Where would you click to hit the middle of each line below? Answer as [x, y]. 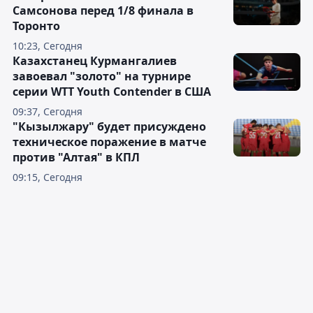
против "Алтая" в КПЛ [76, 157]
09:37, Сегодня [48, 111]
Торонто [36, 26]
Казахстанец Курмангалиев [95, 61]
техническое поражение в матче [109, 142]
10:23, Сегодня [48, 46]
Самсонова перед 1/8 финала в [103, 10]
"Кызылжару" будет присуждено [109, 126]
